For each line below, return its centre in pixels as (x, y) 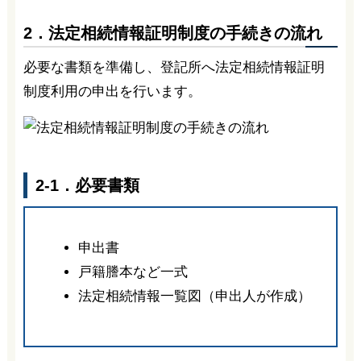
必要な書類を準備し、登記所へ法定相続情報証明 (174, 67)
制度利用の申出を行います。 (112, 91)
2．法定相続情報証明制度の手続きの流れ (172, 33)
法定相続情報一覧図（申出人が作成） (194, 297)
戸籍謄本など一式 (133, 272)
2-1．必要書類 (87, 186)
